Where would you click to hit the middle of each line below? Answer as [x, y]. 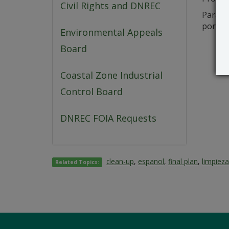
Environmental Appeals [111, 32]
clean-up [120, 162]
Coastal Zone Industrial [111, 75]
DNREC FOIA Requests [108, 118]
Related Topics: [77, 162]
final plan [183, 162]
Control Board [91, 92]
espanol [151, 162]
